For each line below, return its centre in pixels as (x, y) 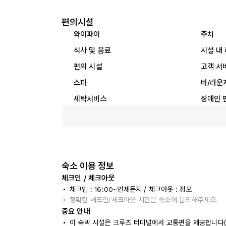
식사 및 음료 (93, 50)
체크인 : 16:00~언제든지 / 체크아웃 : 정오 (131, 189)
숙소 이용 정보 (88, 166)
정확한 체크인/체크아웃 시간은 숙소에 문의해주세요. (144, 200)
